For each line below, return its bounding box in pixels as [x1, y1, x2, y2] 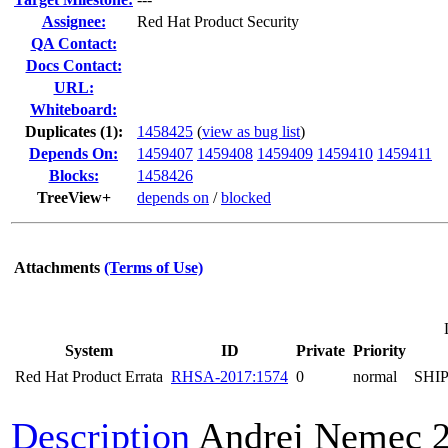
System [65, 342, 113, 359]
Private [296, 342, 345, 359]
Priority [353, 342, 406, 359]
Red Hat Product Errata [15, 368, 163, 385]
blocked [221, 189, 271, 206]
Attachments [14, 259, 100, 276]
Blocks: [48, 167, 99, 184]
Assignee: [41, 13, 106, 30]
